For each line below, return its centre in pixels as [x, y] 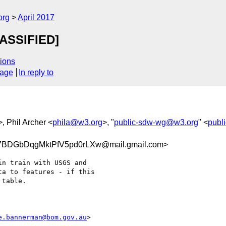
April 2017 [36, 17]
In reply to [36, 73]
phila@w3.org [77, 122]
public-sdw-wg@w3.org [156, 122]
